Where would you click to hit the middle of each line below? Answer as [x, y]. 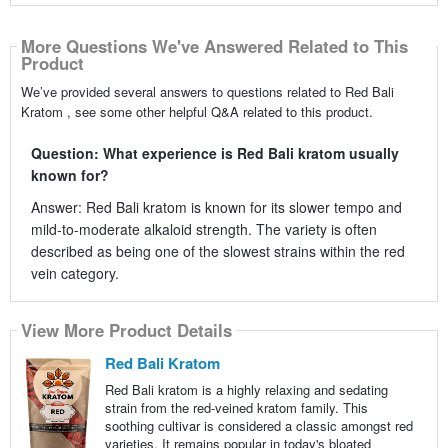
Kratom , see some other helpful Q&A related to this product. [196, 111]
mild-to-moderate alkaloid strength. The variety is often [203, 228]
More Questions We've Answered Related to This [214, 46]
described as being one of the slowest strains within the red [217, 250]
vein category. [74, 272]
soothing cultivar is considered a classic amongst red [258, 425]
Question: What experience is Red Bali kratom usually [214, 152]
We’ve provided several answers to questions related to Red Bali [207, 91]
